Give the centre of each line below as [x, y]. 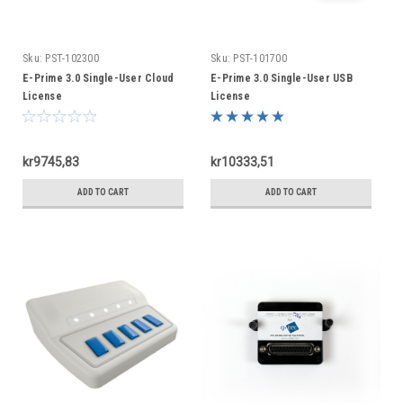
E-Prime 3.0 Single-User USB [282, 78]
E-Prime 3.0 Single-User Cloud [99, 78]
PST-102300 [72, 58]
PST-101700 [260, 58]
